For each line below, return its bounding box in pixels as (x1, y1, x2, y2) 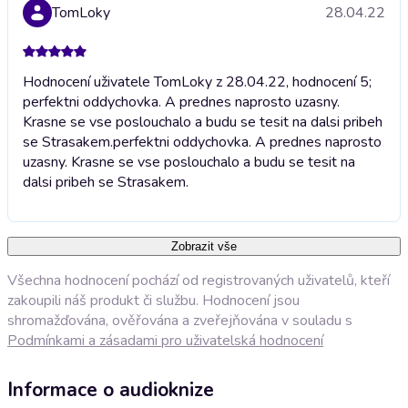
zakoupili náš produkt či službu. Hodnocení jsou (7, 290, 300, 311)
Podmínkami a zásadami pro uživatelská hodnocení (7, 330, 323, 351)
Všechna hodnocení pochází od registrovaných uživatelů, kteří (7, 270, 390, 291)
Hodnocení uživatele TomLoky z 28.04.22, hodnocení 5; (23, 71, 372, 92)
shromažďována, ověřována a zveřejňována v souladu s (7, 310, 352, 331)
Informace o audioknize (7, 377, 214, 403)
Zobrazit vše (171, 239, 237, 253)
